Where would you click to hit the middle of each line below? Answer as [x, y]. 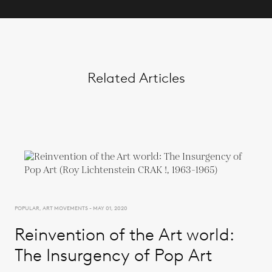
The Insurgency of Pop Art [113, 255]
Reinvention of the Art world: [124, 234]
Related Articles [136, 77]
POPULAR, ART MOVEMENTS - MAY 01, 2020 [71, 208]
